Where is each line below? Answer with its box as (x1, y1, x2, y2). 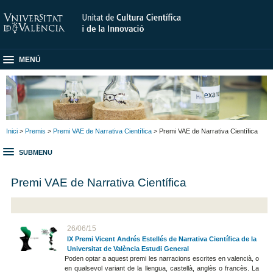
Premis (25, 127, 46, 135)
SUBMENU (19, 149, 52, 157)
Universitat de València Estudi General (66, 245, 189, 253)
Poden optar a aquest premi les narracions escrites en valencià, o (64, 255, 260, 263)
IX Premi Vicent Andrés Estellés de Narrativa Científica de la (66, 235, 257, 243)
